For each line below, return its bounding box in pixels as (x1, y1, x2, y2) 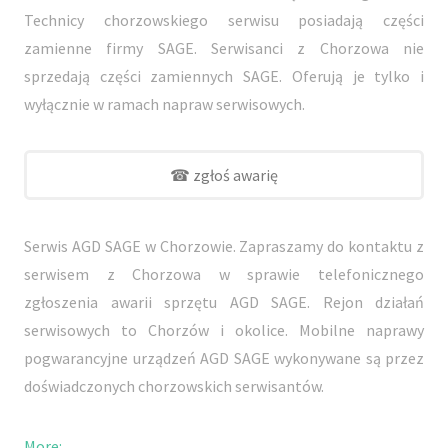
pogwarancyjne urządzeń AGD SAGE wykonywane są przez (24, 347, 424, 368)
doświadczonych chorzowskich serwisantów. (24, 375, 324, 396)
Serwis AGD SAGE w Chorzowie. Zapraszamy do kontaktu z (24, 235, 424, 256)
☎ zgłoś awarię (170, 164, 278, 185)
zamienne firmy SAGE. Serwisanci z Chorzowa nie (24, 37, 424, 58)
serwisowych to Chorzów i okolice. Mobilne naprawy (24, 319, 424, 340)
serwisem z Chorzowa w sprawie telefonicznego (24, 263, 424, 284)
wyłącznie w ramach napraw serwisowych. (24, 93, 305, 114)
